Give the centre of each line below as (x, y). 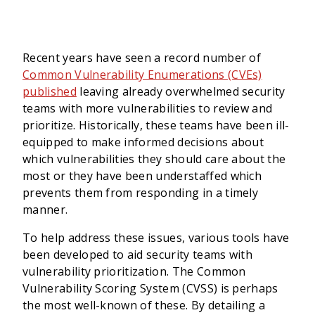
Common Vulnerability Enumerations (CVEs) (142, 75)
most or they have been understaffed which (142, 176)
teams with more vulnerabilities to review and (148, 108)
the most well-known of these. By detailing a (144, 305)
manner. (45, 210)
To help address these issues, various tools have (156, 238)
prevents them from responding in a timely (141, 193)
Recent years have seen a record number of (142, 58)
